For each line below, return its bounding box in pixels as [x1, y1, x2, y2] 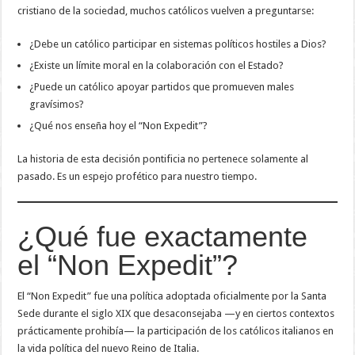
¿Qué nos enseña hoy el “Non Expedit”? [29, 119, 208, 132]
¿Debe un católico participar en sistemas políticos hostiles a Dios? [29, 37, 327, 50]
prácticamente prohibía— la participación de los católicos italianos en [17, 324, 334, 337]
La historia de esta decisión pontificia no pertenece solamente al [17, 152, 309, 165]
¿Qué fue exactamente [17, 219, 308, 253]
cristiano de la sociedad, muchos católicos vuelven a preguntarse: [17, 4, 315, 17]
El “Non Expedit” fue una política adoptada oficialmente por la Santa [17, 289, 327, 302]
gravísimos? [29, 97, 85, 110]
